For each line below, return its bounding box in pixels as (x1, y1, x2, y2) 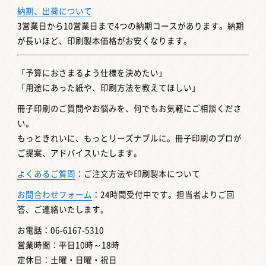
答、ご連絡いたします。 (17, 205, 109, 214)
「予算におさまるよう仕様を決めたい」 (17, 68, 167, 77)
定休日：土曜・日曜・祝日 (17, 255, 118, 264)
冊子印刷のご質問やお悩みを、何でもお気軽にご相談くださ (17, 104, 242, 113)
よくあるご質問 (17, 169, 76, 178)
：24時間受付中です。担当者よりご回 (92, 190, 235, 199)
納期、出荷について (17, 7, 93, 16)
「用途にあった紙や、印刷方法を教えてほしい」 (17, 83, 201, 92)
